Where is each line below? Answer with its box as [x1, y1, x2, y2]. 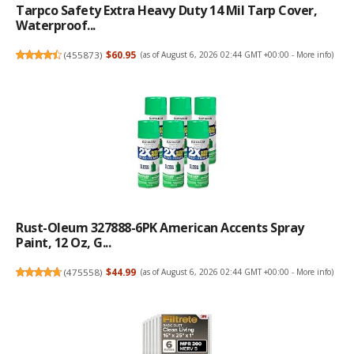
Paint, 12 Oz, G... [16, 234, 111, 252]
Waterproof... [16, 17, 96, 35]
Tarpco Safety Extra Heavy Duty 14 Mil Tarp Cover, [16, 2, 318, 20]
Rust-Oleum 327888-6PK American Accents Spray [16, 219, 304, 237]
